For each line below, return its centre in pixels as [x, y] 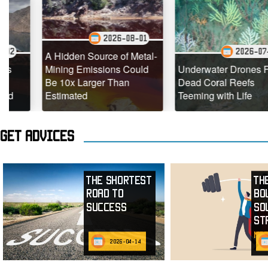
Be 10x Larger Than [62, 83]
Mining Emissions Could [72, 69]
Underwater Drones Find [205, 69]
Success [106, 207]
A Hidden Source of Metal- [76, 56]
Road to [105, 194]
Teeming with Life [190, 96]
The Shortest [119, 180]
